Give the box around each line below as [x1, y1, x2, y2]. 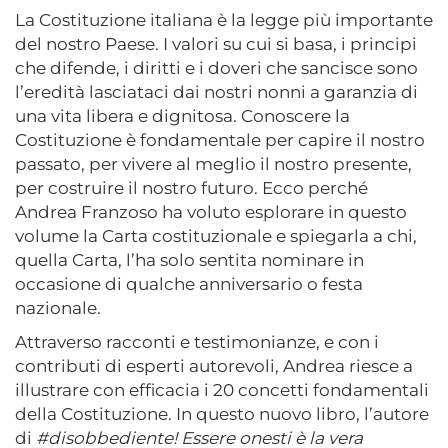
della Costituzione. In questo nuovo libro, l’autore [15, 404, 429, 425]
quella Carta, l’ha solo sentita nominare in [15, 250, 364, 271]
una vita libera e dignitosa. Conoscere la [15, 106, 350, 127]
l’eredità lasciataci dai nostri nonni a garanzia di [15, 82, 418, 103]
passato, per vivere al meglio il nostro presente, [15, 154, 412, 175]
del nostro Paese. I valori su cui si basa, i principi [15, 34, 417, 55]
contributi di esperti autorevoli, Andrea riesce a [15, 356, 413, 377]
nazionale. [15, 298, 101, 319]
